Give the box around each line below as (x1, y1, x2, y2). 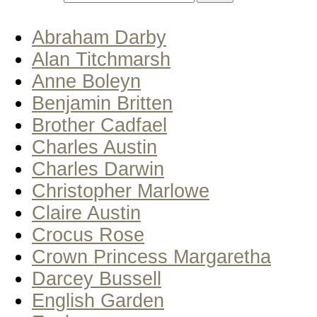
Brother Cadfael (32, 115, 167, 136)
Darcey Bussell (32, 268, 161, 289)
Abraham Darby (32, 27, 166, 48)
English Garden (32, 290, 164, 311)
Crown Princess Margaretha (32, 246, 271, 267)
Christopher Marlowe (32, 180, 209, 202)
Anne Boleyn (32, 71, 141, 92)
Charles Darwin (32, 158, 164, 180)
